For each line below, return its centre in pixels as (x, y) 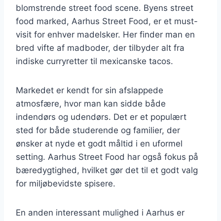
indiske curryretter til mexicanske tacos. (94, 61)
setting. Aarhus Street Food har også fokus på (107, 157)
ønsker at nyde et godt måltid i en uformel (99, 143)
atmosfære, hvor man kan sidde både (91, 103)
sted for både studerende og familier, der (98, 130)
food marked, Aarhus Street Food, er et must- (107, 21)
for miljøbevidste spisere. (66, 183)
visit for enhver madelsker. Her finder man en (105, 34)
